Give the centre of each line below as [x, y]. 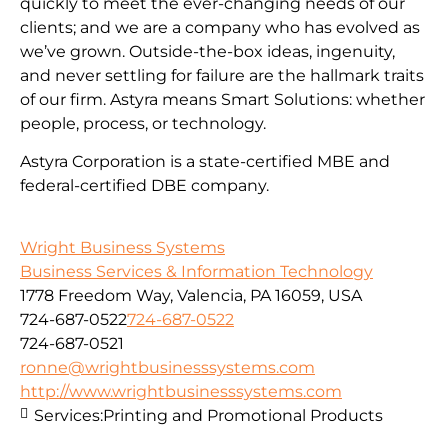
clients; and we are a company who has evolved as [220, 27]
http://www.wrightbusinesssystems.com [181, 392]
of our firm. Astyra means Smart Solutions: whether [222, 99]
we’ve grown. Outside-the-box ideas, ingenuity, [207, 51]
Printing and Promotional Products [243, 416]
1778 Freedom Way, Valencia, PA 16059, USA [191, 296]
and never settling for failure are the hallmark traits [222, 75]
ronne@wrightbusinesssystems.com [167, 368]
